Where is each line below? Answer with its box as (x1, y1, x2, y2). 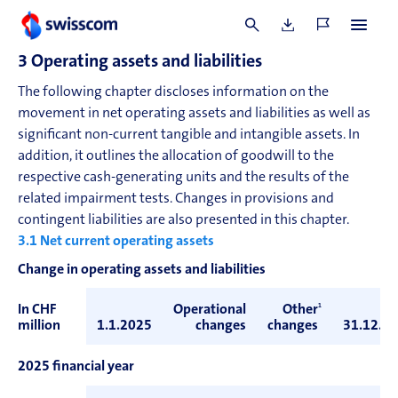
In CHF (18, 303, 56, 317)
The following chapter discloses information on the (18, 85, 329, 99)
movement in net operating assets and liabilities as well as (18, 107, 370, 121)
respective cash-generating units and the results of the (18, 171, 349, 185)
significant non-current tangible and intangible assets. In (18, 128, 360, 142)
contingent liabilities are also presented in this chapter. (18, 213, 349, 227)
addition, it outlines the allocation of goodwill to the (18, 149, 334, 163)
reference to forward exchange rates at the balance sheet (18, 11, 365, 25)
